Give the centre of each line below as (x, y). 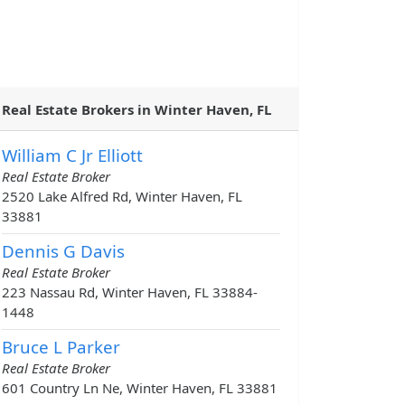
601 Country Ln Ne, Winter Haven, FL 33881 (140, 388)
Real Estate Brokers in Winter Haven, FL (137, 110)
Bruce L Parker (61, 347)
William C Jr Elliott (72, 155)
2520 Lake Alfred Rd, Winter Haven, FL (122, 197)
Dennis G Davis (63, 251)
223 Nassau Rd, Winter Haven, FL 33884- (130, 292)
